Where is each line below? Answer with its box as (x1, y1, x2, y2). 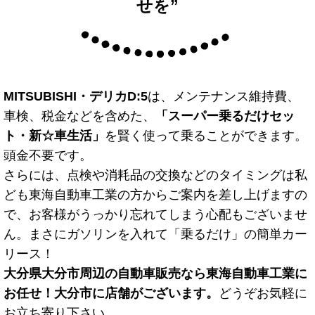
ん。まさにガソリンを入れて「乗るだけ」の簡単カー (4, 227, 307, 242)
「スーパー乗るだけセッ (155, 109, 295, 124)
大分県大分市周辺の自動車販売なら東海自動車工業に (4, 266, 307, 281)
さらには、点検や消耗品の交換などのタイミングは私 (4, 168, 307, 183)
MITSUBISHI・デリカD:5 (4, 89, 148, 104)
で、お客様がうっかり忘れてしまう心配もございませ (4, 207, 307, 222)
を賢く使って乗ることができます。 (105, 129, 307, 143)
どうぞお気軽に (219, 286, 307, 301)
